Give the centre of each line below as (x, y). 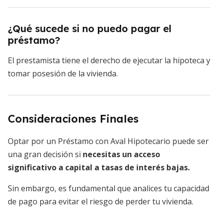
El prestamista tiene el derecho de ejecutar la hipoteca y (109, 61)
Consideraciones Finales (73, 119)
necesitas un (107, 154)
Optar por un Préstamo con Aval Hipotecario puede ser (108, 141)
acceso (147, 154)
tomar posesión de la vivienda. (63, 74)
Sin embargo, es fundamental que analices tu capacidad (109, 189)
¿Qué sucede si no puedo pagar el (90, 29)
